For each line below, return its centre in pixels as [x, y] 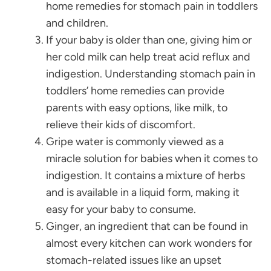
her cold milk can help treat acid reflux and [148, 57]
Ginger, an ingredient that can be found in [147, 227]
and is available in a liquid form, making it [143, 193]
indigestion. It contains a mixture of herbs [145, 176]
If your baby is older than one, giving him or [149, 40]
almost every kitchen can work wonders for [149, 243]
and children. [77, 23]
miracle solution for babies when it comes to [152, 159]
